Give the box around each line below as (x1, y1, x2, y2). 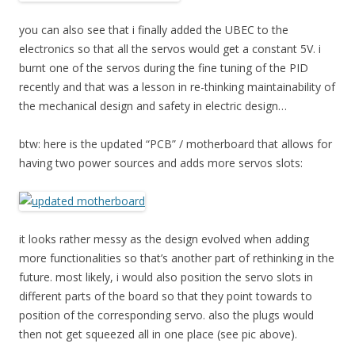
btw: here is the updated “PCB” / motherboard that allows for (19, 136, 332, 152)
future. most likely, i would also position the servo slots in (19, 269, 313, 285)
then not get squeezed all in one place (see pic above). (19, 326, 297, 342)
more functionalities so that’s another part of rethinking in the (19, 250, 334, 266)
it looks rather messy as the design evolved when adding (19, 231, 309, 247)
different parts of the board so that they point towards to (19, 288, 312, 304)
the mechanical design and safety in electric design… (19, 98, 287, 114)
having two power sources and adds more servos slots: (19, 155, 303, 171)
